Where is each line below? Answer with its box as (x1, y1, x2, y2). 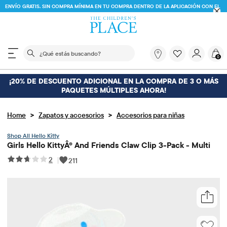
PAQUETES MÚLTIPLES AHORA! (61, 86, 166, 95)
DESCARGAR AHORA (113, 14, 158, 19)
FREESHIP (89, 13, 114, 20)
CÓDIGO (66, 13, 89, 20)
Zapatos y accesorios (39, 110, 104, 120)
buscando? (132, 65, 173, 75)
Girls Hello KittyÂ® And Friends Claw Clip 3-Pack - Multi (7, 139, 210, 150)
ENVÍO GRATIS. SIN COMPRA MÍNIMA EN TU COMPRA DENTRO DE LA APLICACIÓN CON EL (5, 3, 220, 10)
